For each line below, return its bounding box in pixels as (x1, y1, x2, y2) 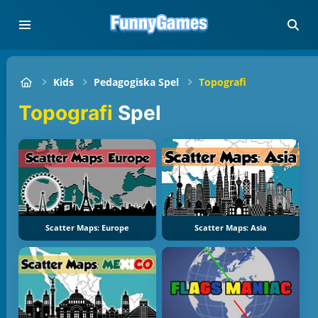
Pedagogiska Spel (94, 75, 180, 89)
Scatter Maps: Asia (194, 223, 268, 234)
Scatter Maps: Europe (45, 223, 129, 234)
